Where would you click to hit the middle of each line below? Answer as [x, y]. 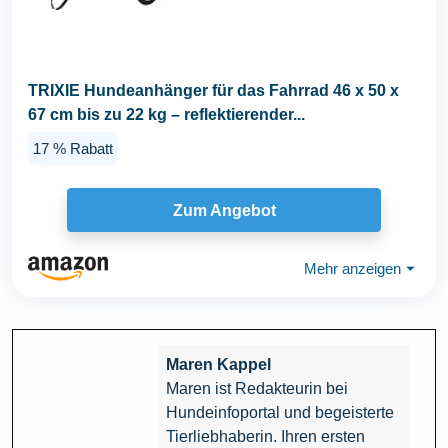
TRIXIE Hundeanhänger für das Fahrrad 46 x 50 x [213, 90]
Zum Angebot [224, 210]
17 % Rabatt [73, 148]
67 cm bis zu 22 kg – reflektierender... [166, 114]
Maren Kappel [218, 365]
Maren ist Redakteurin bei [257, 389]
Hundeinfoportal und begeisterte [280, 413]
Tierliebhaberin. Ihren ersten [265, 437]
